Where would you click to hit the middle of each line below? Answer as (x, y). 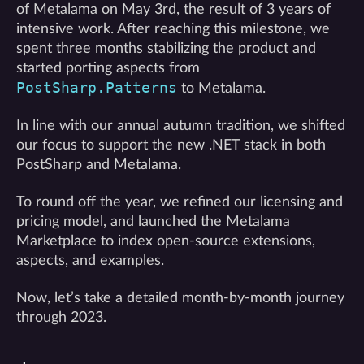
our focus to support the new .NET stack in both (171, 145)
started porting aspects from (108, 68)
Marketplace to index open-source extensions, (166, 241)
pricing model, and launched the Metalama (153, 221)
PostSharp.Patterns (97, 88)
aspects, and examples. (90, 260)
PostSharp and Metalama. (99, 165)
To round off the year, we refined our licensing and (180, 202)
